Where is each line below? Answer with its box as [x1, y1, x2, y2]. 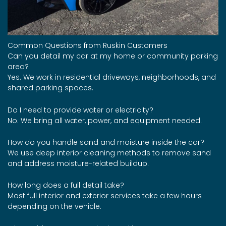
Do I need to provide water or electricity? [8, 104, 153, 115]
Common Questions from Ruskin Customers [8, 40, 167, 51]
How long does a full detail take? [8, 180, 124, 191]
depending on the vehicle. [8, 201, 101, 212]
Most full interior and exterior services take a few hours [8, 191, 202, 201]
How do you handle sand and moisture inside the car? [8, 137, 204, 147]
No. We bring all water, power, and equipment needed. [8, 115, 202, 126]
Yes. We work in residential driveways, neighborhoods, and [8, 72, 216, 83]
